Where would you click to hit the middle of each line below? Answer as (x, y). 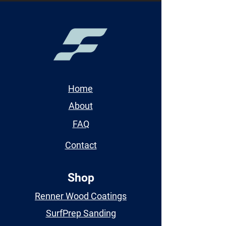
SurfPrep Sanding (81, 213)
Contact (81, 145)
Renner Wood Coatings (81, 196)
